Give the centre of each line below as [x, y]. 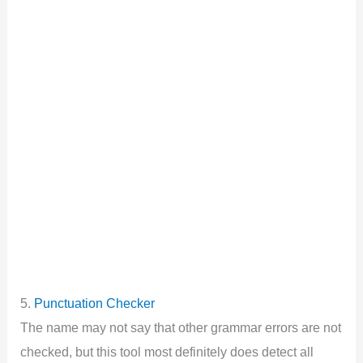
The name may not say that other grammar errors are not [181, 327]
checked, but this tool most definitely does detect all [167, 351]
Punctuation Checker [95, 303]
